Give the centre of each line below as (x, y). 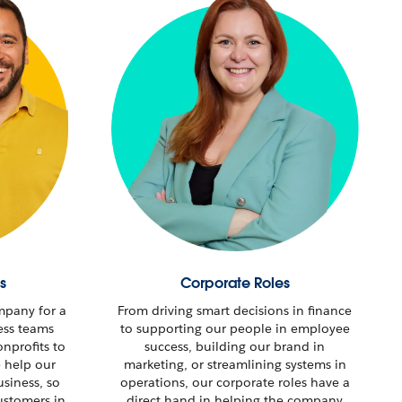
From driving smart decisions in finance (235, 310)
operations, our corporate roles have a (235, 382)
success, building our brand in (235, 346)
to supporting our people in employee (235, 328)
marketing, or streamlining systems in (235, 364)
